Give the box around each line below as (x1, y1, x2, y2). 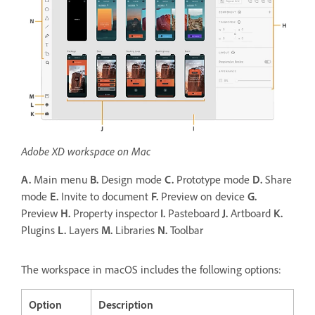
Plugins (21, 223, 58, 238)
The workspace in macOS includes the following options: (21, 262, 281, 277)
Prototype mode (174, 172, 252, 187)
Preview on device (158, 189, 247, 204)
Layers (66, 223, 101, 238)
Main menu (31, 172, 90, 187)
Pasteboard (165, 206, 222, 221)
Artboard (228, 206, 274, 221)
